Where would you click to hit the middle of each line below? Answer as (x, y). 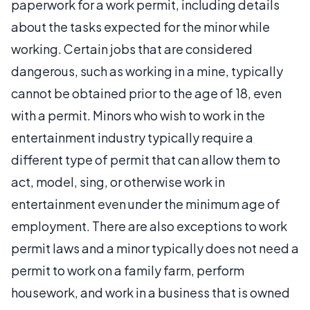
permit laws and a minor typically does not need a (155, 248)
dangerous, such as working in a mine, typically (147, 71)
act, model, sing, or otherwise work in (118, 181)
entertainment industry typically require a (132, 137)
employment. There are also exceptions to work (149, 226)
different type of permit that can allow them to (146, 159)
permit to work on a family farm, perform (128, 270)
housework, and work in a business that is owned (151, 292)
